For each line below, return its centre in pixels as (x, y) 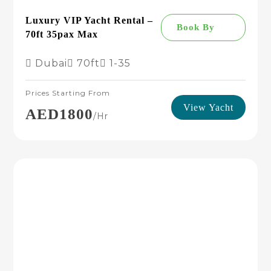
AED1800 (60, 114)
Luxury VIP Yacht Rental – (90, 20)
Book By (195, 27)
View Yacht (208, 107)
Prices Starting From (68, 93)
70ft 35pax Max (62, 34)
